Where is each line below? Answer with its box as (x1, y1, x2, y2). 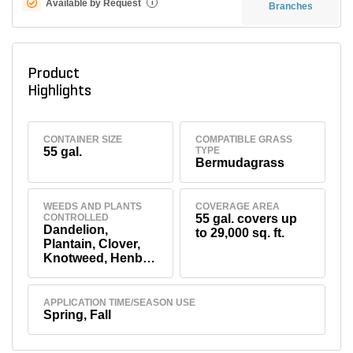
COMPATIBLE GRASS (195, 133, 293, 145)
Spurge (43, 280, 88, 294)
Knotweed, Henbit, (43, 251, 154, 266)
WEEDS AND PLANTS (43, 201, 143, 213)
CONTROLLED (43, 212, 110, 224)
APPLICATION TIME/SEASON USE (43, 297, 196, 309)
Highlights (27, 84, 98, 99)
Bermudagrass (195, 155, 285, 169)
